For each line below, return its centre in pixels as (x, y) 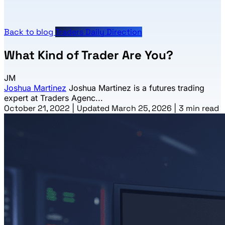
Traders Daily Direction (99, 32)
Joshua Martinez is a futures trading (137, 88)
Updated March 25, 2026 (125, 108)
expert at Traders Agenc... (53, 98)
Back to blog (30, 32)
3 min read (199, 108)
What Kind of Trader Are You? (89, 55)
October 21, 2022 (38, 108)
